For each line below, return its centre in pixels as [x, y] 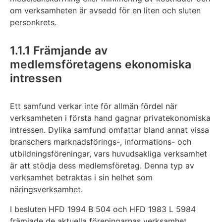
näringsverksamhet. [48, 190]
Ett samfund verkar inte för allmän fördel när [94, 106]
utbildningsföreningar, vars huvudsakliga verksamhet [109, 154]
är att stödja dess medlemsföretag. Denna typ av [102, 166]
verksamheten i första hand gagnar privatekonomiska [110, 118]
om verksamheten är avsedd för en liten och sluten [105, 11]
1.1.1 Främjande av [59, 50]
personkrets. [33, 23]
